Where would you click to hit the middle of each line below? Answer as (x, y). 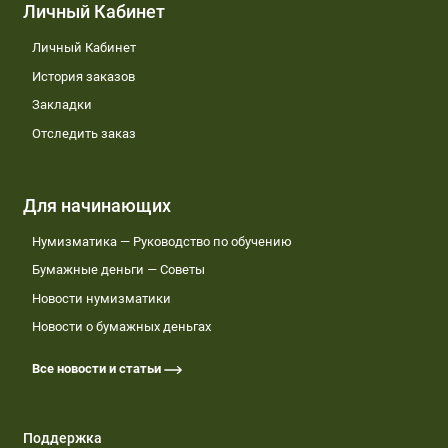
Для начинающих (96, 205)
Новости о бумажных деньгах (121, 327)
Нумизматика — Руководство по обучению (161, 241)
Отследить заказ (83, 133)
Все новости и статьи (97, 369)
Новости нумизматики (101, 298)
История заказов (83, 76)
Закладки (61, 105)
